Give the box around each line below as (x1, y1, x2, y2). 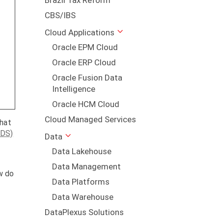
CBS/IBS (44, 10, 76, 21)
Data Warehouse (52, 192, 113, 202)
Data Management (52, 162, 121, 172)
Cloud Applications (44, 27, 114, 38)
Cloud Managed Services (44, 114, 136, 125)
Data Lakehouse (52, 146, 111, 157)
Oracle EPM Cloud (52, 42, 118, 53)
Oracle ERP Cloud (52, 57, 116, 68)
